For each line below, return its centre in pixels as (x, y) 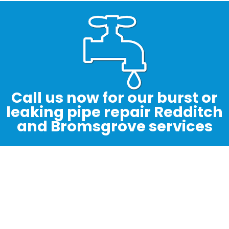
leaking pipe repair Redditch (114, 112)
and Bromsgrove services (114, 127)
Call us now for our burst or (114, 98)
